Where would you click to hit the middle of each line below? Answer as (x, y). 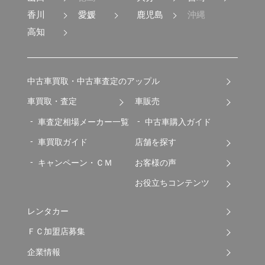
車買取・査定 (52, 101)
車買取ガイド (63, 142)
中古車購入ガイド (178, 122)
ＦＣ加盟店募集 (56, 232)
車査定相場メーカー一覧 (84, 122)
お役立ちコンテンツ (172, 183)
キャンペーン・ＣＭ (75, 162)
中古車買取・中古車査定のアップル (94, 81)
